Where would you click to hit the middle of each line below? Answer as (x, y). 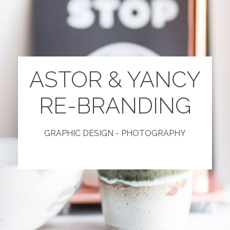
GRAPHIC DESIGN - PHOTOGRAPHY (115, 133)
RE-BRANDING (115, 105)
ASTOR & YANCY (115, 79)
